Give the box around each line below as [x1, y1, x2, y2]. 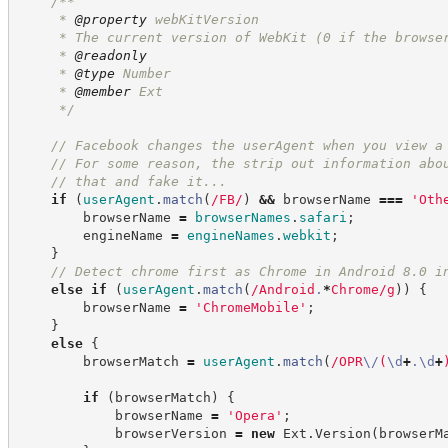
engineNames [186, 227, 275, 243]
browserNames [194, 209, 291, 225]
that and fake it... [66, 173, 227, 189]
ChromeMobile [202, 299, 299, 315]
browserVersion [18, 425, 235, 441]
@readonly [74, 47, 147, 63]
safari [298, 209, 347, 225]
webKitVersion [146, 11, 259, 27]
